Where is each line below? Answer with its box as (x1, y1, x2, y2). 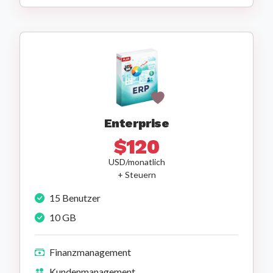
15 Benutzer (49, 192, 101, 204)
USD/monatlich (108, 157, 165, 168)
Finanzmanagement (49, 246, 131, 258)
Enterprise (104, 116, 169, 131)
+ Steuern (117, 169, 156, 180)
